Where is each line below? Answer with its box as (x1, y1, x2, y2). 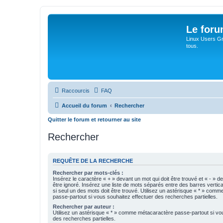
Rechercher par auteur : (53, 204, 114, 210)
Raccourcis (62, 88, 90, 94)
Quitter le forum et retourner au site (48, 116, 141, 122)
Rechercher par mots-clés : (53, 170, 123, 176)
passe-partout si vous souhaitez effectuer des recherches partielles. (53, 194, 218, 200)
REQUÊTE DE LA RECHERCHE (53, 157, 133, 164)
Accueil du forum (62, 103, 107, 109)
